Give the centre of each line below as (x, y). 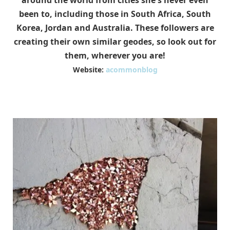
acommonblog (131, 70)
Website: (89, 70)
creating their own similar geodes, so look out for (115, 42)
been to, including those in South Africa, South (115, 14)
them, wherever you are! (115, 55)
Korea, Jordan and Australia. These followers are (115, 28)
